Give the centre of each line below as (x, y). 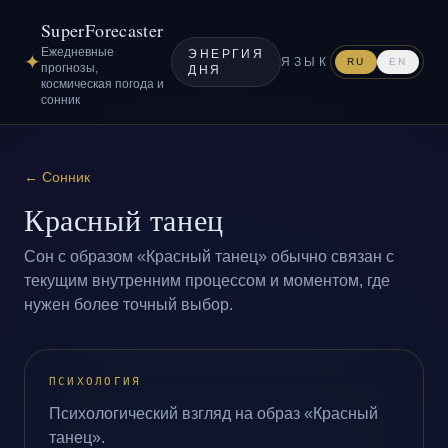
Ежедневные (77, 52)
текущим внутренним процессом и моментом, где (207, 280)
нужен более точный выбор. (128, 304)
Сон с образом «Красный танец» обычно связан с (209, 256)
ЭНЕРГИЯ (226, 54)
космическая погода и (102, 84)
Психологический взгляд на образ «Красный (213, 413)
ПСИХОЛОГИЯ (95, 381)
